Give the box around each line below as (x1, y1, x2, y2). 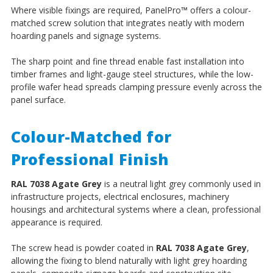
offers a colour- (187, 4, 251, 16)
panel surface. (10, 93, 66, 105)
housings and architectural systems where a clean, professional (10, 203, 261, 215)
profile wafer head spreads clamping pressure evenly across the (10, 80, 262, 93)
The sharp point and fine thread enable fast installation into (10, 55, 244, 67)
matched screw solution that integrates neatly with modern (10, 16, 244, 29)
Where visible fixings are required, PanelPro (10, 4, 181, 16)
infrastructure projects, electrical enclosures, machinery (10, 190, 229, 202)
